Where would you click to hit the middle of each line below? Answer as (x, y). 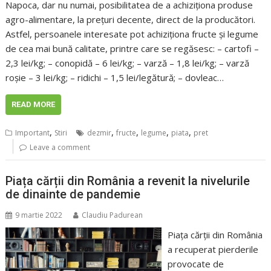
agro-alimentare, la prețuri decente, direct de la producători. (131, 20)
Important (33, 133)
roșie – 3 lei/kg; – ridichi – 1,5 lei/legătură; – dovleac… (115, 78)
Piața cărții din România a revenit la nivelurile (128, 181)
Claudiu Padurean (113, 215)
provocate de (195, 263)
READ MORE (34, 105)
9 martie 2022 (39, 215)
